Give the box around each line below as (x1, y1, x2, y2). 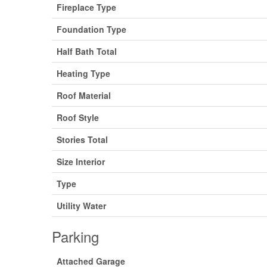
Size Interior (57, 155, 105, 167)
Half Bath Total (57, 45, 117, 57)
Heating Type (57, 67, 110, 79)
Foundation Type (57, 23, 126, 35)
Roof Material (57, 89, 111, 101)
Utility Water (57, 199, 106, 212)
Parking (52, 225, 99, 247)
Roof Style (57, 111, 99, 123)
